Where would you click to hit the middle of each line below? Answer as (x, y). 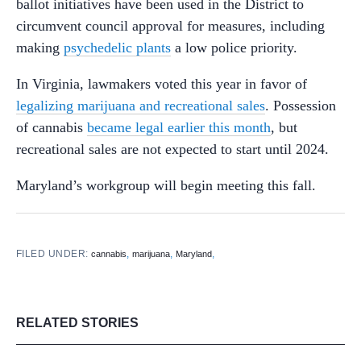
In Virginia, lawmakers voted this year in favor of (162, 83)
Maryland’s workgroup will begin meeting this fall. (166, 185)
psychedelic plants (117, 47)
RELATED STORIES (77, 322)
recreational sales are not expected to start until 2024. (172, 149)
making (40, 47)
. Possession (301, 105)
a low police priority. (234, 47)
